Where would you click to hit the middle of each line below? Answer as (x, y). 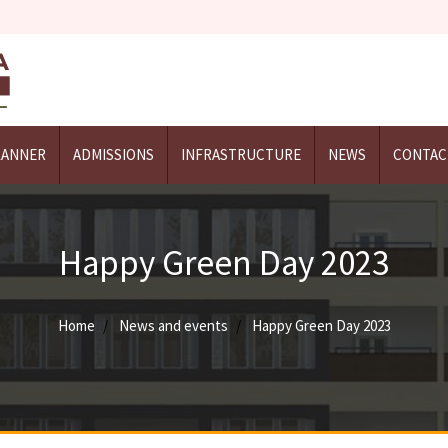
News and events (173, 325)
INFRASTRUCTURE (241, 154)
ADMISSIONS (113, 154)
